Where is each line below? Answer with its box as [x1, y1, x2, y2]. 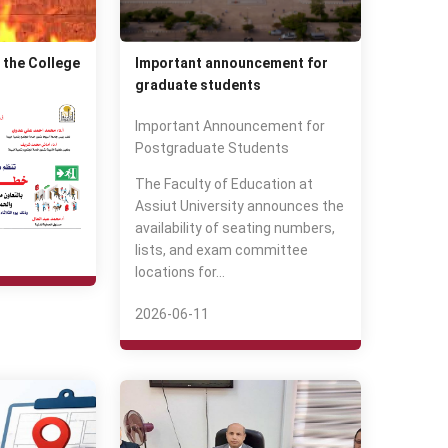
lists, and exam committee [135, 242, 309, 258]
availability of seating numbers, [135, 220, 336, 236]
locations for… [135, 264, 226, 280]
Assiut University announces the [135, 198, 345, 214]
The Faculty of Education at [135, 176, 314, 192]
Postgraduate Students [135, 140, 290, 156]
